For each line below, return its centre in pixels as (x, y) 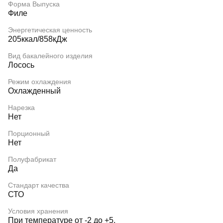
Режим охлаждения (40, 82)
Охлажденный (34, 91)
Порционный (29, 133)
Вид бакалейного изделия (50, 56)
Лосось (21, 65)
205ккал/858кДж (38, 39)
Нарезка (21, 108)
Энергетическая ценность (50, 30)
